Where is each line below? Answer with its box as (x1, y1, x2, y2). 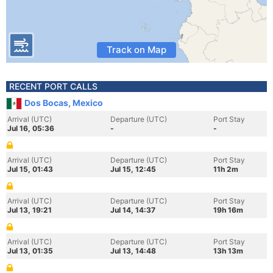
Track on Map (107, 44, 166, 55)
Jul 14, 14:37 (110, 205, 155, 214)
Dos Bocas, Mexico (24, 97, 103, 108)
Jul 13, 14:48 (110, 246, 156, 255)
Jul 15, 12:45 (110, 165, 156, 174)
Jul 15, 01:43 (7, 165, 53, 174)
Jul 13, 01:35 (7, 246, 53, 255)
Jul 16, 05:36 (7, 124, 54, 133)
